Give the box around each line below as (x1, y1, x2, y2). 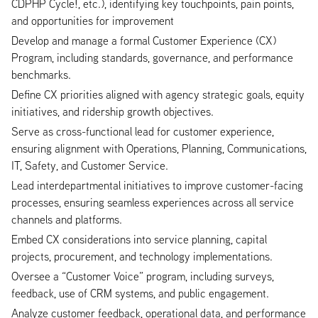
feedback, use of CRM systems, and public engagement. (11, 285, 269, 300)
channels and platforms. (11, 212, 122, 226)
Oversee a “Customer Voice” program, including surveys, (11, 268, 274, 283)
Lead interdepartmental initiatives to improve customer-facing (11, 177, 303, 192)
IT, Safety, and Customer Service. (11, 158, 168, 172)
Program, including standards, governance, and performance (11, 50, 293, 65)
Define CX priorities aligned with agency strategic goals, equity (11, 87, 305, 102)
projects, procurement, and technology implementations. (11, 248, 273, 263)
